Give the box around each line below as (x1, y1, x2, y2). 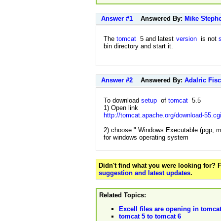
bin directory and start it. (104, 42, 173, 50)
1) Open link (104, 104, 138, 112)
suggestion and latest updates (99, 169, 190, 177)
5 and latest (136, 35, 176, 42)
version (176, 35, 197, 42)
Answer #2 (101, 76, 133, 84)
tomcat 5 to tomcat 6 (119, 212, 181, 220)
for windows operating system (104, 134, 188, 142)
